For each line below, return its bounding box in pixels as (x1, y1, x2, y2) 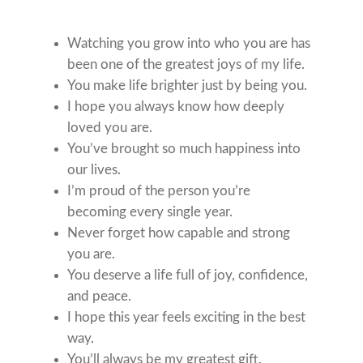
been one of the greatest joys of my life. (67, 57, 305, 71)
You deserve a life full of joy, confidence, (67, 267, 309, 282)
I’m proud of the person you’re (67, 183, 251, 198)
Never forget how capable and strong (67, 225, 291, 240)
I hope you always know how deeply (67, 99, 285, 113)
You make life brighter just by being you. (67, 78, 308, 92)
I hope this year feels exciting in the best (67, 310, 306, 324)
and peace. (67, 288, 132, 303)
